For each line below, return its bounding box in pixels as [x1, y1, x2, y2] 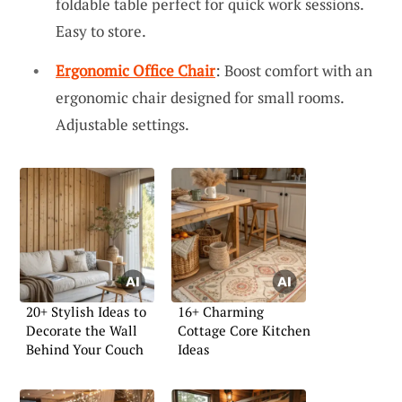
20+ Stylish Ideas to [26, 301, 146, 320]
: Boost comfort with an [215, 59, 372, 81]
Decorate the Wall [26, 320, 137, 339]
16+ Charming [178, 301, 264, 320]
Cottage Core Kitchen [178, 320, 310, 339]
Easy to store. [56, 21, 146, 42]
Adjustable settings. [56, 113, 189, 135]
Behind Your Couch [26, 339, 144, 358]
